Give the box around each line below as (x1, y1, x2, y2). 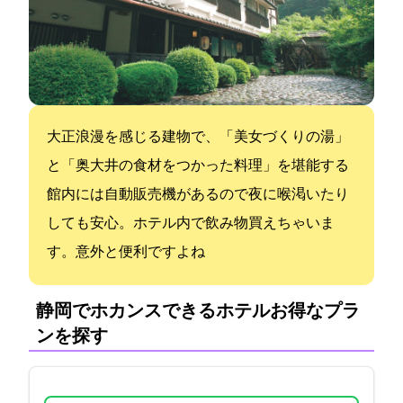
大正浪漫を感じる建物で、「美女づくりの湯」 (47, 130, 349, 145)
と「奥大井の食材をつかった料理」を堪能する (47, 158, 349, 174)
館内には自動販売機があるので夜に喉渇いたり (47, 187, 349, 202)
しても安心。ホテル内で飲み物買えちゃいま (47, 216, 335, 231)
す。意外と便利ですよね (47, 245, 205, 260)
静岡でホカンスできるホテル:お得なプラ (36, 302, 360, 321)
